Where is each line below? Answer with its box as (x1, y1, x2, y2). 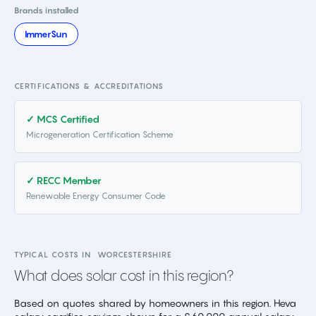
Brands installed (14, 5, 79, 16)
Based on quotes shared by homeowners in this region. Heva (14, 297, 296, 309)
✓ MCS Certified (26, 113, 99, 125)
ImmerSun (25, 28, 68, 39)
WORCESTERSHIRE (97, 250, 173, 260)
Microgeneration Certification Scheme (26, 129, 174, 140)
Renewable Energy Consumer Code (26, 190, 166, 201)
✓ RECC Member (26, 174, 102, 186)
